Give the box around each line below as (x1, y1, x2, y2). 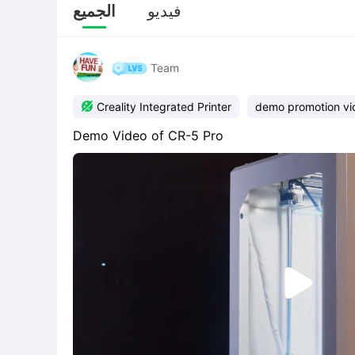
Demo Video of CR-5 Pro (73, 128, 223, 143)
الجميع (73, 2, 116, 21)
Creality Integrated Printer (97, 100, 231, 113)
